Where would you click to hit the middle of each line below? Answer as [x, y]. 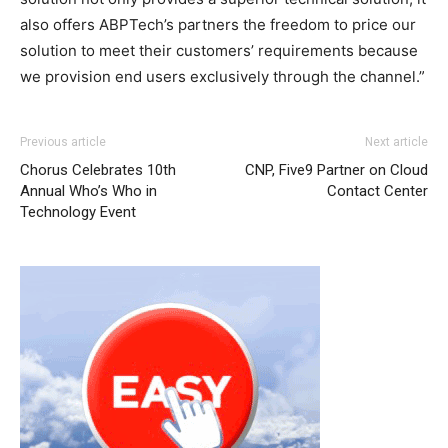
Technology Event [78, 211]
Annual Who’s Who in [88, 190]
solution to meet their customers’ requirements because [219, 50]
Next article [396, 141]
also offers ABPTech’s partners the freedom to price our [218, 24]
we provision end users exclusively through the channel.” [222, 76]
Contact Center [377, 190]
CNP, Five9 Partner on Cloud [336, 169]
